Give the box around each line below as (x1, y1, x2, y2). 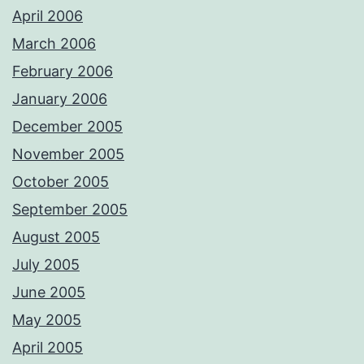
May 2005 (12, 311, 81, 329)
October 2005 (12, 173, 109, 191)
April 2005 (12, 339, 83, 357)
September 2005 (12, 201, 128, 219)
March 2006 (12, 35, 96, 53)
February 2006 (12, 63, 113, 80)
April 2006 (12, 7, 83, 25)
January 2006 (12, 90, 107, 108)
